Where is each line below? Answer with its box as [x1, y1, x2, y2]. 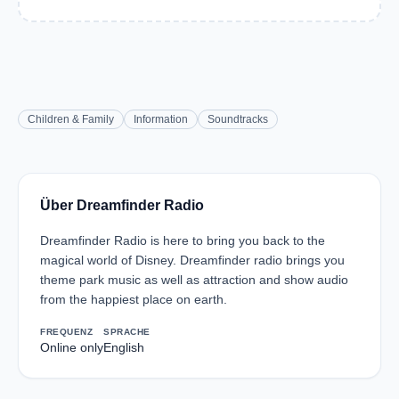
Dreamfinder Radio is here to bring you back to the [40, 233, 325, 248]
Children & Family [28, 113, 114, 126]
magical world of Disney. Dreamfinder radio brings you [40, 253, 345, 267]
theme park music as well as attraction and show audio [40, 273, 348, 287]
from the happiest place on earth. [40, 292, 227, 306]
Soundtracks [208, 113, 268, 126]
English [103, 340, 144, 354]
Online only [40, 340, 103, 354]
